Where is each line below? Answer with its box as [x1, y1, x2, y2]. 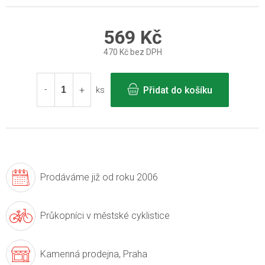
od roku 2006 [100, 172, 158, 183]
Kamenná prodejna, [40, 248, 121, 260]
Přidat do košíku [143, 85, 212, 96]
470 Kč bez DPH [103, 47, 162, 57]
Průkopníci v [40, 210, 91, 221]
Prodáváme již [40, 172, 100, 183]
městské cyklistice [91, 210, 170, 221]
